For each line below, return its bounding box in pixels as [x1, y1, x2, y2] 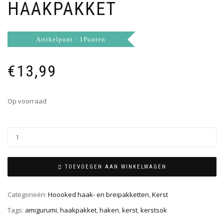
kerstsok [140, 205, 167, 215]
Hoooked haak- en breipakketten [48, 190, 149, 199]
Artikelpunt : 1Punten [35, 35, 105, 43]
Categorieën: [7, 190, 48, 199]
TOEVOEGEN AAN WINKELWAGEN [64, 163, 166, 170]
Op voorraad [7, 96, 46, 106]
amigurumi [25, 205, 57, 215]
